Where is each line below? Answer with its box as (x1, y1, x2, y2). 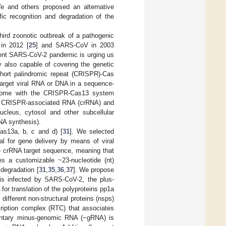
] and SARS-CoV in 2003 (36, 41, 115, 49)
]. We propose (73, 165, 115, 174)
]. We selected (69, 127, 115, 135)
